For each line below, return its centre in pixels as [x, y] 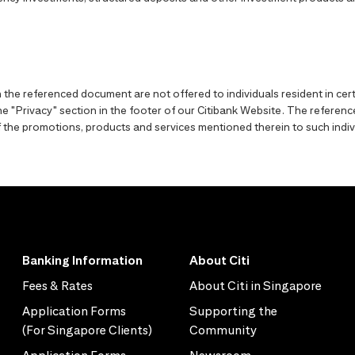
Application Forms [74, 311]
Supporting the [233, 311]
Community [223, 330]
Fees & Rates [57, 285]
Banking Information [82, 260]
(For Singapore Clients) [87, 330]
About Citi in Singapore [256, 285]
